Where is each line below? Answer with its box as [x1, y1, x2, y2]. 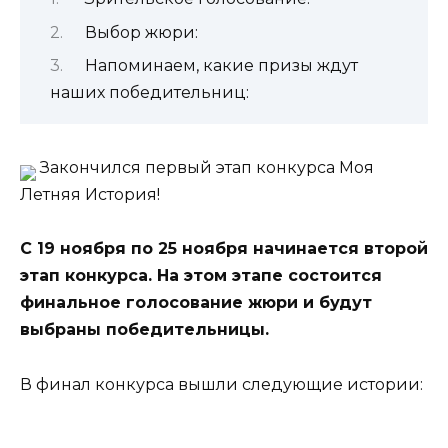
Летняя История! [20, 185, 160, 205]
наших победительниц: [50, 82, 249, 102]
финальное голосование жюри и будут [20, 293, 372, 313]
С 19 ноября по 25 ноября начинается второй [20, 239, 428, 259]
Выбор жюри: [84, 22, 198, 42]
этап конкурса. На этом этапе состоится [20, 266, 382, 286]
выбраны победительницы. [20, 320, 269, 340]
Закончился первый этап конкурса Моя [36, 158, 374, 178]
